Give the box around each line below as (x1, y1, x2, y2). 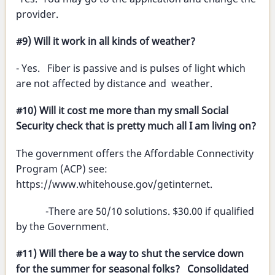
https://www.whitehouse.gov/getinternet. (16, 177, 212, 191)
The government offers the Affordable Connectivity (16, 146, 254, 160)
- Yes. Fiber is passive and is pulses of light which (16, 61, 246, 76)
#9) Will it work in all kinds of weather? (16, 34, 195, 48)
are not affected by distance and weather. (16, 77, 212, 91)
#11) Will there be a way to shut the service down (16, 246, 244, 260)
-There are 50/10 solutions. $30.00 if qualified (16, 204, 254, 218)
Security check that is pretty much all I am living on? (16, 119, 256, 133)
